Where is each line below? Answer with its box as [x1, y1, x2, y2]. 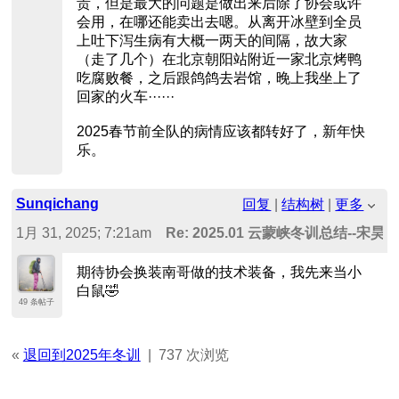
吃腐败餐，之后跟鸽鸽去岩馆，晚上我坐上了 [76, 70, 362, 86]
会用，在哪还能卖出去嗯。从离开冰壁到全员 [76, 14, 362, 30]
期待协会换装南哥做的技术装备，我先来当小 [76, 264, 362, 280]
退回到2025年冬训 [22, 346, 141, 362]
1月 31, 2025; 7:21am [15, 225, 151, 241]
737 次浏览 [158, 346, 229, 362]
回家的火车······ [76, 89, 175, 105]
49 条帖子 [19, 297, 55, 306]
